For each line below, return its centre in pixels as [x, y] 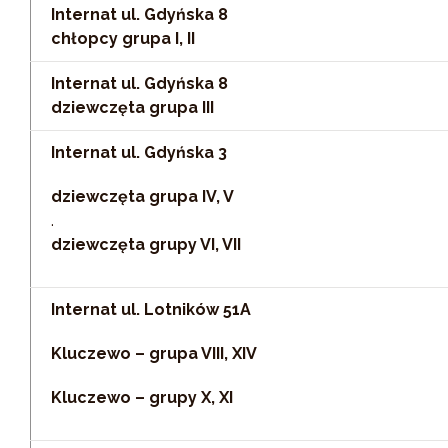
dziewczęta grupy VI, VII [146, 244]
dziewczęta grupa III [132, 107]
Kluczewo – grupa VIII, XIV [154, 353]
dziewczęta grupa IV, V [142, 196]
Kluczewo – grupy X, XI [142, 397]
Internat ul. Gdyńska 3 [139, 152]
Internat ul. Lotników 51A [151, 309]
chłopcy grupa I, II [123, 38]
